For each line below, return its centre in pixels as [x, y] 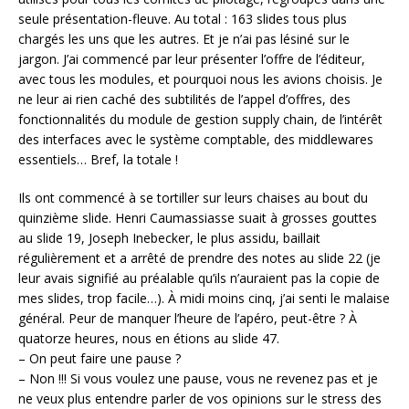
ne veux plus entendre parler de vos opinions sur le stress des [200, 398]
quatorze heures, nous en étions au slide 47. [149, 338]
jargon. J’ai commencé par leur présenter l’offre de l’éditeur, [192, 58]
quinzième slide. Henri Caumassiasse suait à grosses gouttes [198, 217]
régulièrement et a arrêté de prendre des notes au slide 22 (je [199, 257]
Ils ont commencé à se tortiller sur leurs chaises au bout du [193, 197]
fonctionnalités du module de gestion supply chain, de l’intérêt [200, 119]
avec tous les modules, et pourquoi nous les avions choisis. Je [200, 79]
